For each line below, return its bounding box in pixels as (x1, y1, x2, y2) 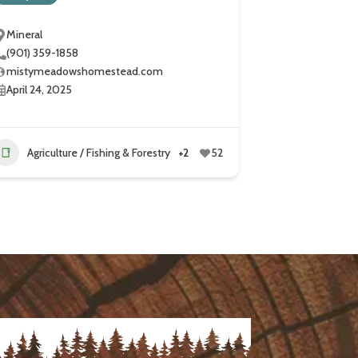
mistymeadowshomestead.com (6, 64, 164, 79)
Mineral (6, 27, 43, 42)
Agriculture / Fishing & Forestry (27, 145, 171, 160)
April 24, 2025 (6, 82, 73, 97)
